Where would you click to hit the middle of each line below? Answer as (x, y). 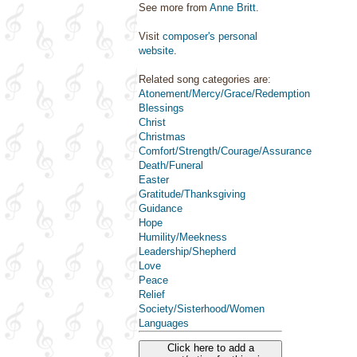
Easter (154, 180)
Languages (164, 323)
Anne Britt (233, 8)
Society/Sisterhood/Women (202, 309)
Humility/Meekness (183, 237)
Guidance (161, 208)
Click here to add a (210, 348)
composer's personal (210, 36)
